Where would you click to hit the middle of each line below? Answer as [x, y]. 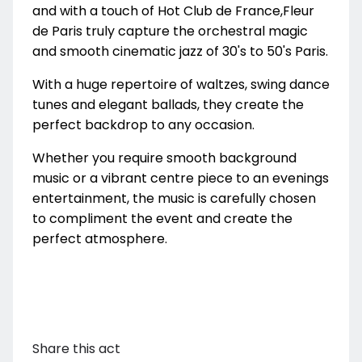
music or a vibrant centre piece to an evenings [181, 179]
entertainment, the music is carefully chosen [174, 199]
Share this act [76, 349]
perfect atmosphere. [100, 239]
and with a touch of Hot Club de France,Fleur [173, 11]
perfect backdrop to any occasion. [143, 125]
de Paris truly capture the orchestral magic [170, 32]
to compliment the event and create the [162, 219]
